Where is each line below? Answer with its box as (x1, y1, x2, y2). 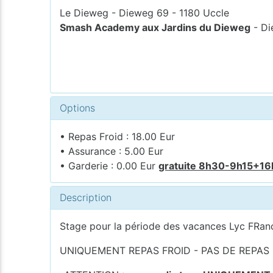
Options (60, 101, 96, 114)
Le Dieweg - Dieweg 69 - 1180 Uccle (60, 6, 230, 19)
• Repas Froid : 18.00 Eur (60, 130, 175, 143)
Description (60, 191, 112, 204)
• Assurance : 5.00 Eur (60, 144, 164, 157)
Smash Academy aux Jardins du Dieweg (60, 21, 251, 34)
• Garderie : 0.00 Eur (60, 159, 159, 172)
